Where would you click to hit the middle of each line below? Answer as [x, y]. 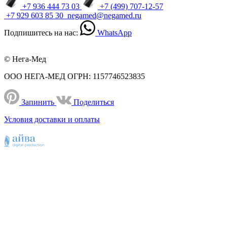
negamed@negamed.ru [104, 15]
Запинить [38, 102]
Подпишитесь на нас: [41, 33]
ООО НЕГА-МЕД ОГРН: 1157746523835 [74, 76]
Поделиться [94, 102]
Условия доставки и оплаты [52, 119]
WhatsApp [115, 33]
